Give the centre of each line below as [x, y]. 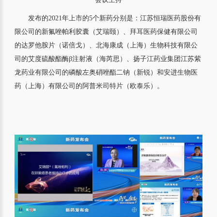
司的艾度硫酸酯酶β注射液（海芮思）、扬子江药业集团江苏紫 [108, 59]
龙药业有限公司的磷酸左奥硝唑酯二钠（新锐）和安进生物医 [106, 73]
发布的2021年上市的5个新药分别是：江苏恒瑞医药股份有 [115, 18]
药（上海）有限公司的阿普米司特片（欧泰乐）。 [89, 86]
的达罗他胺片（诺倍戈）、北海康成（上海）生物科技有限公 [106, 46]
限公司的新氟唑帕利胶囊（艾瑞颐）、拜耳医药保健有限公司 [106, 32]
